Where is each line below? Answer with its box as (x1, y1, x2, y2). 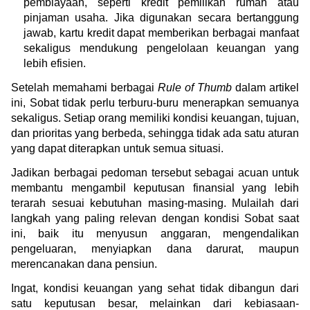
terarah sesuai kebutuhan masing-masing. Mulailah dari (11, 197, 299, 209)
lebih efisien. (24, 57, 86, 69)
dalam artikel (232, 81, 299, 93)
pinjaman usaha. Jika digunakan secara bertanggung (24, 11, 299, 24)
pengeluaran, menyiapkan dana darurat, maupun (11, 242, 299, 255)
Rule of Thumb (158, 81, 232, 93)
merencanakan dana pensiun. (11, 257, 157, 270)
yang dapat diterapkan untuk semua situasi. (11, 142, 224, 154)
